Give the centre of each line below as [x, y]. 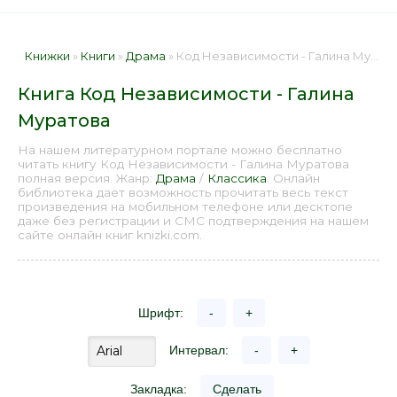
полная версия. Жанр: [87, 178]
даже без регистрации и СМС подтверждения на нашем [193, 221]
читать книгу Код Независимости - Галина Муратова [183, 164]
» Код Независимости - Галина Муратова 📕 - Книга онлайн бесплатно [268, 56]
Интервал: [198, 350]
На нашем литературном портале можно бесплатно [180, 150]
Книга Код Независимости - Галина [186, 94]
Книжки [47, 56]
